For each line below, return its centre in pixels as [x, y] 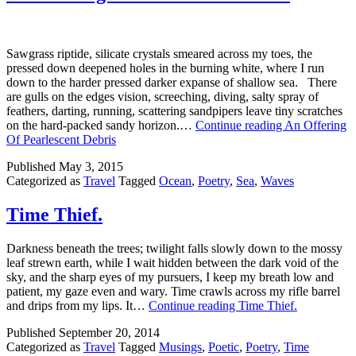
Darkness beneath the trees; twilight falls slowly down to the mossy [174, 249]
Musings [180, 347]
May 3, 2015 [91, 167]
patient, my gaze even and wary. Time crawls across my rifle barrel [173, 292]
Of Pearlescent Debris [61, 140]
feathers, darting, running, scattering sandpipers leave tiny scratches [174, 111]
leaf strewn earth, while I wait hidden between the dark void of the [172, 263]
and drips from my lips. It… [77, 306]
